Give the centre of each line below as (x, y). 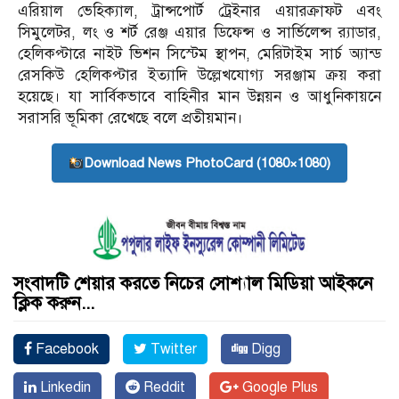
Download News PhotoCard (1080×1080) (208, 163)
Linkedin (64, 388)
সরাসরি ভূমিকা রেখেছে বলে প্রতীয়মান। (130, 118)
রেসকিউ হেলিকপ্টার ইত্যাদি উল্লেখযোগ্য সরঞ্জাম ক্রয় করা (199, 76)
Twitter (172, 350)
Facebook (65, 350)
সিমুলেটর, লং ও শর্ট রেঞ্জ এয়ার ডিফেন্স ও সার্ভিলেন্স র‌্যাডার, (199, 33)
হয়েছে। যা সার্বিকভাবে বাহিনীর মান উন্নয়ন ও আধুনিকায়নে (199, 97)
